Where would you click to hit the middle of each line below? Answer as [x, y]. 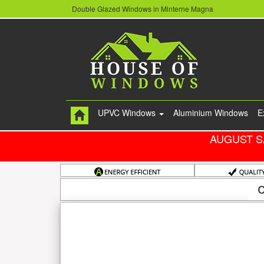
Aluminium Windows [211, 113]
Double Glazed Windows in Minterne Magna [143, 9]
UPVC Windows [128, 113]
